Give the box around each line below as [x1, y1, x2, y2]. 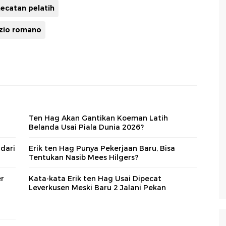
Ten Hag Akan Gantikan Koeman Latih [29, 114, 168, 123]
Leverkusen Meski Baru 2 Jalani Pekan [29, 183, 166, 193]
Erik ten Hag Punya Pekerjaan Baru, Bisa [29, 144, 175, 153]
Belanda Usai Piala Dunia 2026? [29, 123, 144, 132]
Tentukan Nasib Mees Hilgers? [29, 153, 138, 162]
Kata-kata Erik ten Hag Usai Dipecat [29, 174, 161, 184]
